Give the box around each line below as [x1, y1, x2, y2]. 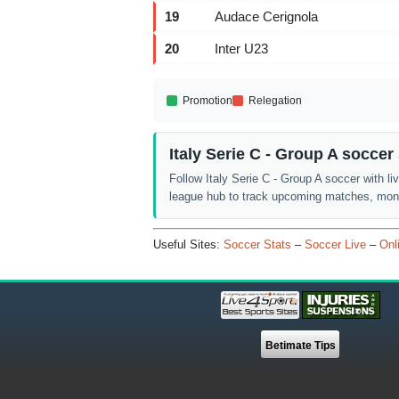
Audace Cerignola [215, 9, 318, 24]
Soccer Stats [224, 237, 291, 251]
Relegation [248, 94, 302, 107]
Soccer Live [305, 237, 366, 251]
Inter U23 [215, 41, 268, 56]
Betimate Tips [265, 338, 336, 352]
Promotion [183, 94, 232, 107]
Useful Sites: [153, 237, 224, 251]
